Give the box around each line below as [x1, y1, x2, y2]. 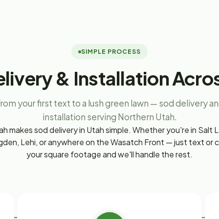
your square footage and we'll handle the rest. [26, 149, 193, 160]
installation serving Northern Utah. [42, 111, 177, 123]
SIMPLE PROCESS [81, 48, 141, 56]
